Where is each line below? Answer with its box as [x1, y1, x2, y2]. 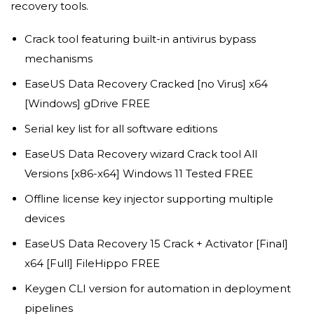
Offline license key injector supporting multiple [24, 192, 273, 206]
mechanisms [24, 52, 93, 66]
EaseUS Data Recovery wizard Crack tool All [24, 147, 257, 161]
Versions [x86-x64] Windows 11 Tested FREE [24, 167, 253, 181]
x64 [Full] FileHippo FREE [24, 257, 160, 271]
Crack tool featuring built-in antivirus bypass [24, 32, 256, 46]
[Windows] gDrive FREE [24, 97, 150, 111]
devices [24, 212, 64, 226]
